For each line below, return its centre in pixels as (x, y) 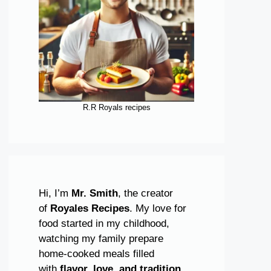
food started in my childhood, (104, 224)
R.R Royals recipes (116, 107)
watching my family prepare (101, 239)
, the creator (145, 193)
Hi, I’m (55, 193)
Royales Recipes (90, 208)
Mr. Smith (95, 193)
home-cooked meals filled (96, 254)
